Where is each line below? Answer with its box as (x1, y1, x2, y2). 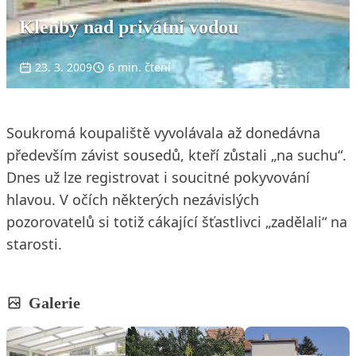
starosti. (6, 234, 62, 253)
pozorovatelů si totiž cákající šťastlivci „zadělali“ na (6, 212, 347, 231)
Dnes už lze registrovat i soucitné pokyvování (6, 168, 310, 187)
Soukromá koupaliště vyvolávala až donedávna (6, 123, 320, 142)
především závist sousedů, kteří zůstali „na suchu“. (6, 145, 346, 164)
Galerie (29, 294, 80, 311)
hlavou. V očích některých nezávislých (6, 190, 259, 209)
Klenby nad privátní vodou (19, 17, 238, 37)
